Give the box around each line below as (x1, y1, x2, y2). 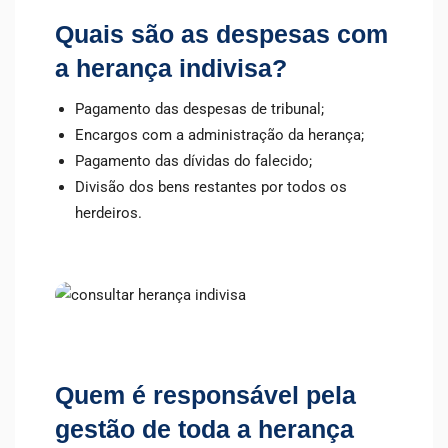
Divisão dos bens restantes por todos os (75, 178, 347, 197)
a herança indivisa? (55, 55, 287, 83)
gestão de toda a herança (55, 416, 354, 444)
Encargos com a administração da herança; (75, 126, 364, 145)
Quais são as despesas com (55, 21, 388, 49)
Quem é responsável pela (55, 382, 356, 410)
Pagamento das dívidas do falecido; (75, 152, 312, 171)
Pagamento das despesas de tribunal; (75, 100, 324, 119)
